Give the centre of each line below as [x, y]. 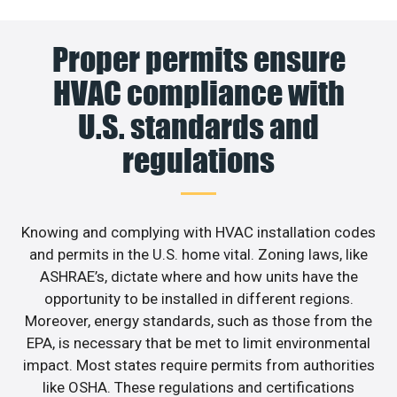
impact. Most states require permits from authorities [198, 366]
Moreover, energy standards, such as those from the [198, 321]
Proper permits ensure [198, 60]
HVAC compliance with [198, 93]
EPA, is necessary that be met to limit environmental [198, 343]
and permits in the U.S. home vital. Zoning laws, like [198, 255]
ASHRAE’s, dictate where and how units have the [198, 277]
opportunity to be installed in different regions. [198, 299]
